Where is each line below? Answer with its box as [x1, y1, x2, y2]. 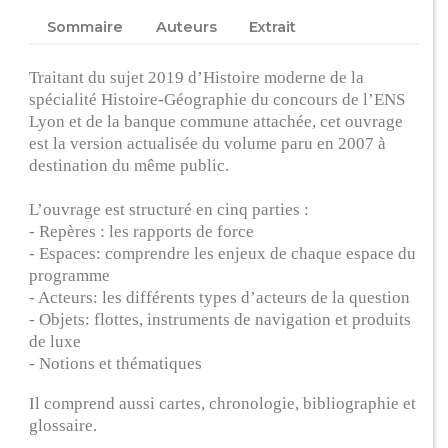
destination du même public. [29, 156, 230, 176]
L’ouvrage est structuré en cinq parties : [29, 200, 310, 220]
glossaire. [29, 416, 98, 436]
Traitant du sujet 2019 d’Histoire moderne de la [29, 68, 365, 88]
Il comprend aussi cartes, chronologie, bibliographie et [29, 394, 417, 414]
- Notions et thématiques [29, 354, 203, 374]
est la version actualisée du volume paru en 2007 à [29, 134, 387, 154]
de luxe [29, 332, 82, 352]
